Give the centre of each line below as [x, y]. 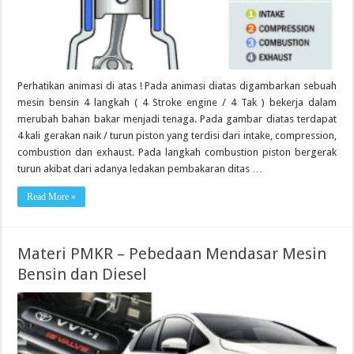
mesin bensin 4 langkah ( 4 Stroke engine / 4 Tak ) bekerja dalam [177, 102]
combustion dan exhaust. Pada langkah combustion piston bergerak [177, 152]
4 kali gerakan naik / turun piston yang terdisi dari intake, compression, [177, 135]
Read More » [52, 196]
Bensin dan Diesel [83, 274]
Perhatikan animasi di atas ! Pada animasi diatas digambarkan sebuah [177, 85]
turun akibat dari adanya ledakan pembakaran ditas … [140, 168]
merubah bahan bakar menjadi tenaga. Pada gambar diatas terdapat [177, 119]
